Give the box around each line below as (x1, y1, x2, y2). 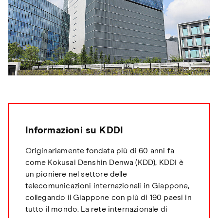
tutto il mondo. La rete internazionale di (25, 205, 167, 213)
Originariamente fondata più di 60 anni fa (25, 146, 174, 155)
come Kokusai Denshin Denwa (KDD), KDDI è (25, 158, 183, 166)
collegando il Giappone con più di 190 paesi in (25, 193, 192, 201)
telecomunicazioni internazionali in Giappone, (25, 182, 190, 190)
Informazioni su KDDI (25, 125, 124, 135)
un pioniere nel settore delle (25, 170, 127, 178)
